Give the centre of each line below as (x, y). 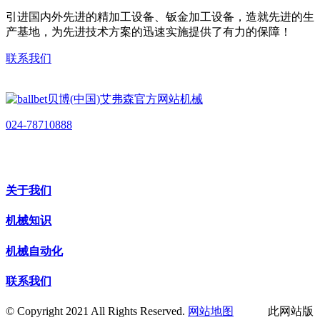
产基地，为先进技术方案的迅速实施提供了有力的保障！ (149, 31)
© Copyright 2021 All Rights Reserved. (97, 311)
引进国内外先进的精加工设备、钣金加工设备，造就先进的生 (160, 16)
